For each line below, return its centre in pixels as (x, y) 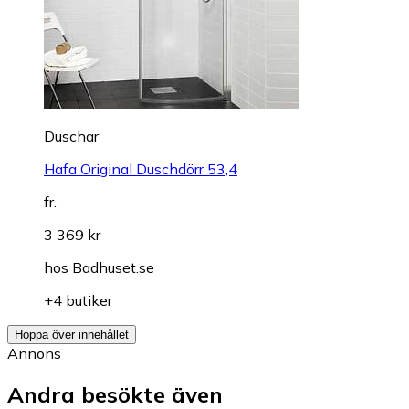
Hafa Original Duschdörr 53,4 (141, 169)
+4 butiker (78, 301)
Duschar (71, 136)
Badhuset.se (113, 268)
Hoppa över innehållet (72, 335)
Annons (34, 354)
